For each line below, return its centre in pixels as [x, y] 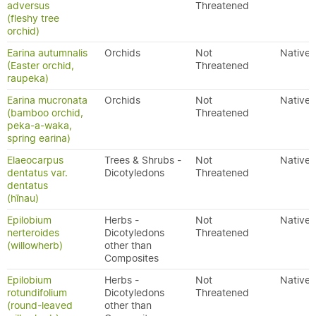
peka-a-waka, [39, 126]
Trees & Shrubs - [143, 160]
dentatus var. [37, 173]
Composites [132, 258]
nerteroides [33, 233]
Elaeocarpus [35, 160]
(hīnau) [23, 198]
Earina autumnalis [47, 53]
